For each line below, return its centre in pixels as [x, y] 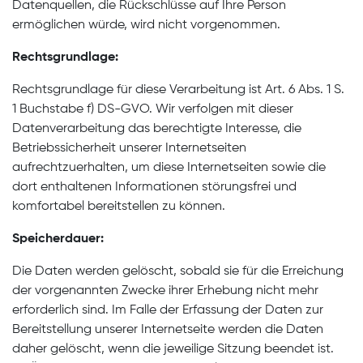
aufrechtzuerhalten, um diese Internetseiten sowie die [169, 168]
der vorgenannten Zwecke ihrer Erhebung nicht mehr [165, 291]
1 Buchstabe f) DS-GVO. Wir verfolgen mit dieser [153, 109]
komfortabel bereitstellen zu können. [119, 207]
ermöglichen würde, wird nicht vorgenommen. [146, 25]
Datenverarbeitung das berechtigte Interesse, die [157, 129]
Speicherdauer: [58, 239]
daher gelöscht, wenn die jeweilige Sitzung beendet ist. [173, 349]
